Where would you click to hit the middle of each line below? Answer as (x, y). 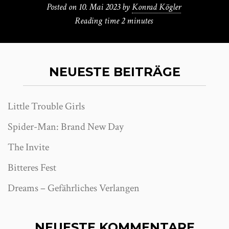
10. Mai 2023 (99, 7)
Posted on (62, 7)
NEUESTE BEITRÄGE (114, 72)
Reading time (98, 21)
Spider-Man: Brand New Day (66, 127)
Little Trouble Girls (46, 106)
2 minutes (137, 21)
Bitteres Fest (32, 168)
